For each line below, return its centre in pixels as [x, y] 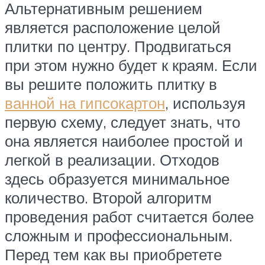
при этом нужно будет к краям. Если [131, 65]
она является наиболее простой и [124, 141]
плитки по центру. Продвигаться [118, 46]
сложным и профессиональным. [119, 236]
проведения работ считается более [129, 217]
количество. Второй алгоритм [108, 198]
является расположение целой [113, 28]
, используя [205, 103]
